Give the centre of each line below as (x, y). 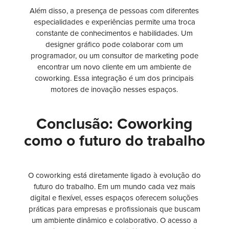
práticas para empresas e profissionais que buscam (114, 209)
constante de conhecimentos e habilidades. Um (114, 33)
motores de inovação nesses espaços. (114, 90)
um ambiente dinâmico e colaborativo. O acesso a (114, 221)
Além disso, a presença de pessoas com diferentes (114, 11)
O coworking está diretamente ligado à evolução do (114, 176)
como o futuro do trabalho (114, 141)
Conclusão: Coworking (114, 124)
